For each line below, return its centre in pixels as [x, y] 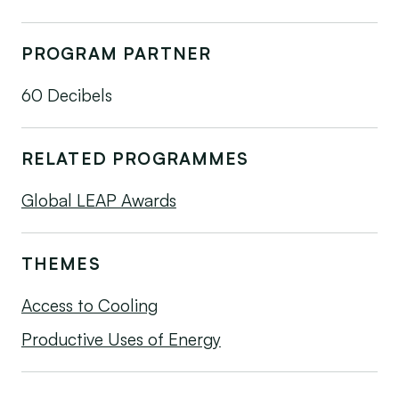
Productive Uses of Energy [121, 339]
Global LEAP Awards [98, 201]
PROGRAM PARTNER [116, 54]
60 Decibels [66, 96]
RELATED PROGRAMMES [135, 159]
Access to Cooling [89, 305]
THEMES [61, 264]
